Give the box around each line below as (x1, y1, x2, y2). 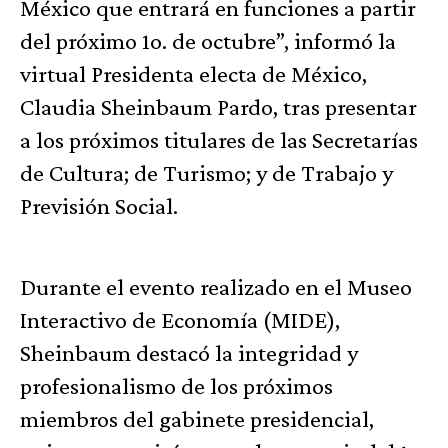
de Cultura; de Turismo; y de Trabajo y (20, 158, 393, 186)
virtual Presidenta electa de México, (20, 59, 367, 87)
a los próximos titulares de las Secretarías (20, 125, 418, 153)
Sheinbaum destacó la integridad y (20, 338, 358, 366)
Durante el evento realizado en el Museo (20, 272, 412, 300)
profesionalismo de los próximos (20, 371, 333, 399)
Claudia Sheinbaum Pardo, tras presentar (20, 92, 417, 120)
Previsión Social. (20, 191, 178, 219)
